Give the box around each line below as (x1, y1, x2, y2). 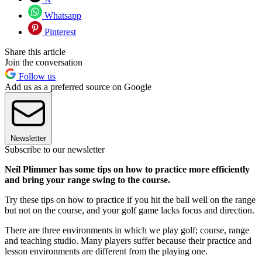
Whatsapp (42, 11, 81, 21)
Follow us (16, 71, 56, 82)
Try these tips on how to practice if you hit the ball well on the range (5, 195, 256, 205)
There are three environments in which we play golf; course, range (5, 225, 249, 236)
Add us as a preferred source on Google (5, 82, 151, 92)
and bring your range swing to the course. (5, 175, 170, 185)
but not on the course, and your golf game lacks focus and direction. (5, 205, 254, 216)
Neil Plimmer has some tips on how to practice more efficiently (5, 164, 250, 175)
